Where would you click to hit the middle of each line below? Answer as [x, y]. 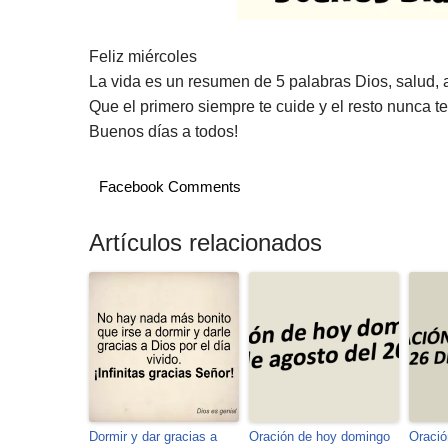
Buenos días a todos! [163, 131]
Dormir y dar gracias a [153, 436]
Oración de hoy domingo [319, 436]
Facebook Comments [170, 186]
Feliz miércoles [143, 56]
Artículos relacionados [205, 242]
